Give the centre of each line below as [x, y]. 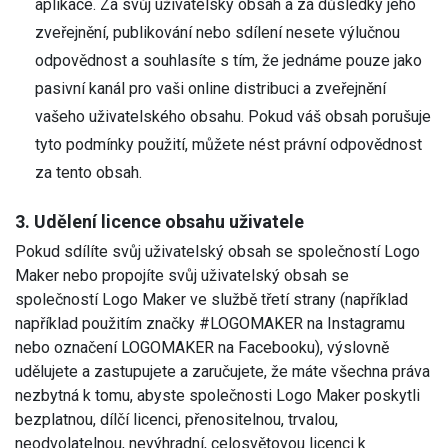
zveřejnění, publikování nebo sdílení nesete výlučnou [217, 32]
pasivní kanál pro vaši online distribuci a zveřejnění [210, 88]
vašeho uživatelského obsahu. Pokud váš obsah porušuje [233, 116]
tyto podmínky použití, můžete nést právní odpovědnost [228, 144]
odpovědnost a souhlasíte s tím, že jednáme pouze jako [228, 60]
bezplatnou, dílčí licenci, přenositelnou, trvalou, [176, 419]
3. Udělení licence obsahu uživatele [159, 221]
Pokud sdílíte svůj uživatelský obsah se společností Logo [217, 251]
